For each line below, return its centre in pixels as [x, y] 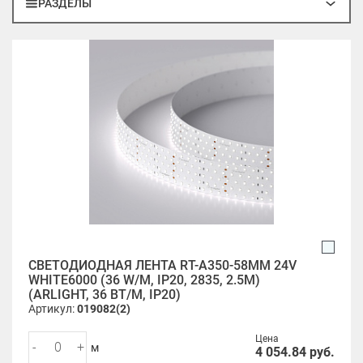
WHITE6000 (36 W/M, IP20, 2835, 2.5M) [144, 280]
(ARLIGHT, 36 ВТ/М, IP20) [105, 295]
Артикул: [53, 309]
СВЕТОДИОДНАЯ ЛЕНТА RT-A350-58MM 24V [162, 265]
